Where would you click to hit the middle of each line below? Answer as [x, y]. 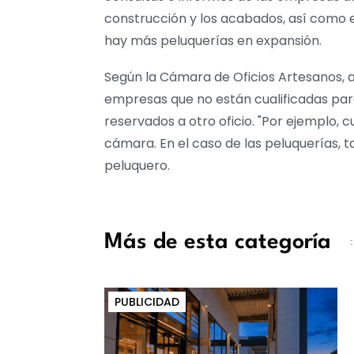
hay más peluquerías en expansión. [213, 40]
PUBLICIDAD [147, 301]
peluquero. [137, 165]
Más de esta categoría [218, 242]
